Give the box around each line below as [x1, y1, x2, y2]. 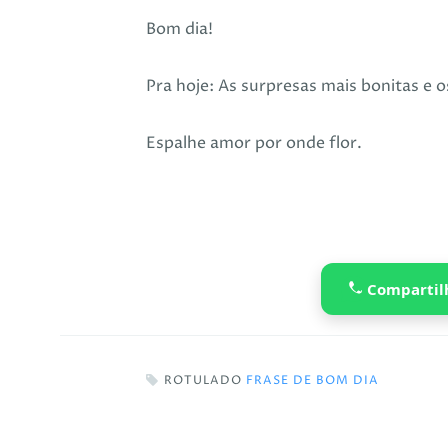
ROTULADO [164, 371, 247, 389]
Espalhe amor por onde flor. [146, 131, 363, 154]
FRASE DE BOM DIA [246, 371, 380, 389]
